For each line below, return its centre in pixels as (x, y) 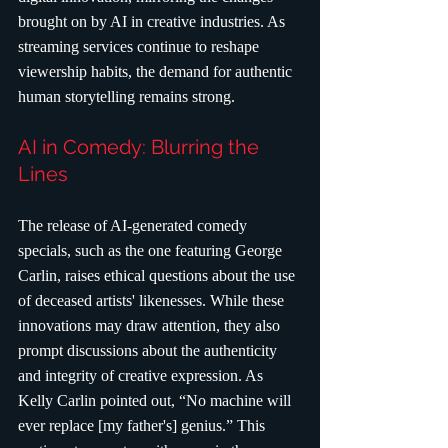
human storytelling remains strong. (126, 97)
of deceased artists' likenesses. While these (153, 301)
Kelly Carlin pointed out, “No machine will (156, 401)
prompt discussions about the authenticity (149, 351)
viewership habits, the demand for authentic (157, 72)
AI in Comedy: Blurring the (141, 147)
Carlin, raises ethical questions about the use (158, 276)
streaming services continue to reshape (140, 47)
